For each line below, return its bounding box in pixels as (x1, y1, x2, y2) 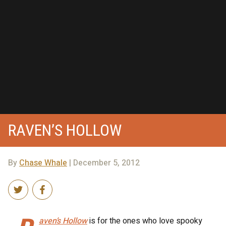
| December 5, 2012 (67, 157, 140, 169)
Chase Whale (19, 157, 67, 169)
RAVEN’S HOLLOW (8, 121, 122, 140)
